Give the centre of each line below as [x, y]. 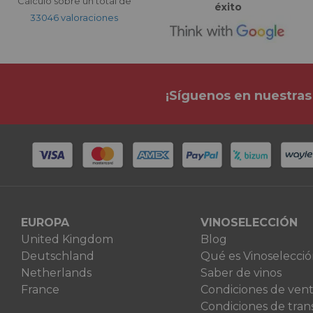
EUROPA [45, 223]
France [40, 290]
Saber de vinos [241, 273]
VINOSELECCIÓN [249, 223]
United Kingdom [67, 239]
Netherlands [56, 273]
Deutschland [58, 256]
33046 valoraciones [74, 17]
